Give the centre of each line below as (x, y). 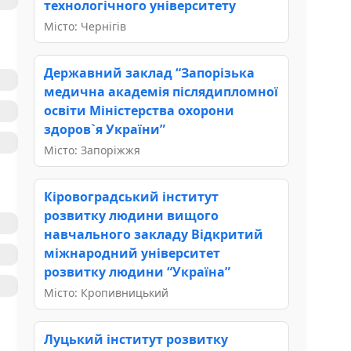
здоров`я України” (105, 129)
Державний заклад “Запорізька (149, 72)
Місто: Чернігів (85, 26)
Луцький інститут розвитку (136, 339)
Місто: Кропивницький (106, 292)
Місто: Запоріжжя (92, 150)
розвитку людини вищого (131, 215)
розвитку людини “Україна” (137, 271)
